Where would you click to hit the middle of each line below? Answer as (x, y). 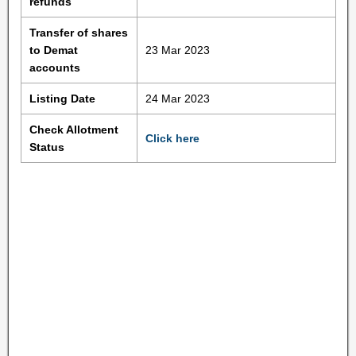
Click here (172, 138)
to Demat (53, 50)
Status (46, 147)
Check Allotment (74, 130)
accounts (54, 68)
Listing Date (62, 99)
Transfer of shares (78, 33)
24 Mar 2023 (177, 99)
